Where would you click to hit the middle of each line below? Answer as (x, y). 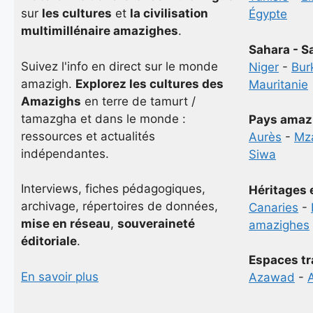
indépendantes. (65, 153)
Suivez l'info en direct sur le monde (119, 66)
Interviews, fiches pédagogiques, (113, 189)
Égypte (268, 14)
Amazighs (51, 101)
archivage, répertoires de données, (119, 206)
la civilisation (169, 13)
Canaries (274, 207)
